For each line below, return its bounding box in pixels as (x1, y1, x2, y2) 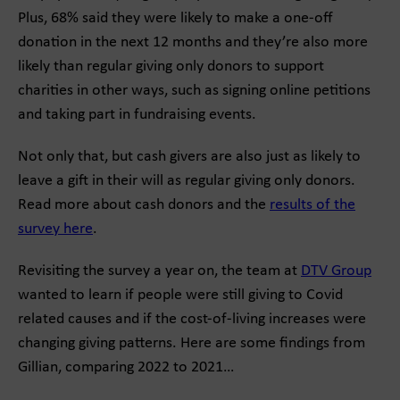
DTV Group (301, 262, 371, 279)
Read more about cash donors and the (18, 196, 270, 213)
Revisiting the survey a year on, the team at (18, 262, 301, 279)
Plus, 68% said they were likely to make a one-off (18, 10, 333, 27)
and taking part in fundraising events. (18, 106, 256, 123)
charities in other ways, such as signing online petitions (18, 82, 371, 99)
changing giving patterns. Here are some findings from (18, 335, 365, 352)
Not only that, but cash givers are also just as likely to (18, 148, 361, 165)
